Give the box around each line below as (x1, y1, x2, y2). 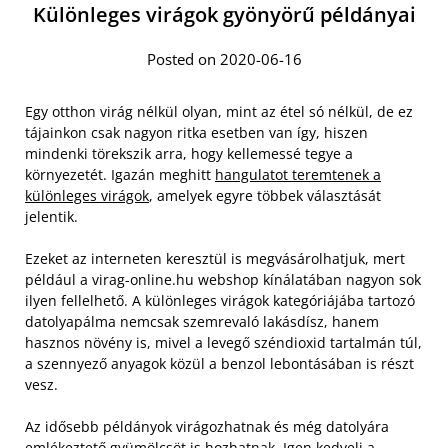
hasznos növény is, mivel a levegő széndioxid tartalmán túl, (25, 333, 422, 353)
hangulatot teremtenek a (215, 165, 381, 185)
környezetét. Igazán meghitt (25, 165, 215, 185)
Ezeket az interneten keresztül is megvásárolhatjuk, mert (25, 249, 405, 269)
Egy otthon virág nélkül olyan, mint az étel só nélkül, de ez (25, 102, 413, 122)
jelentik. (25, 207, 78, 227)
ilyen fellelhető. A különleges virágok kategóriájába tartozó (25, 291, 415, 311)
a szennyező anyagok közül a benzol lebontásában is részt (25, 354, 414, 374)
